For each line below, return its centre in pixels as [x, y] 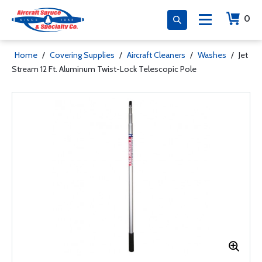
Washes [212, 55]
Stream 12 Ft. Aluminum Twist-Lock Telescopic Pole [104, 69]
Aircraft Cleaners [156, 55]
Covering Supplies [82, 55]
